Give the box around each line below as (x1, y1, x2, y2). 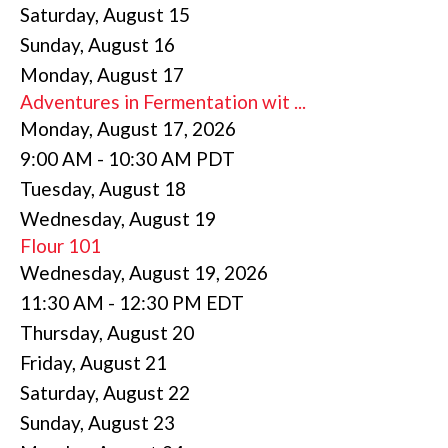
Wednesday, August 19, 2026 (20, 260, 268, 284)
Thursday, (20, 320, 107, 344)
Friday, (20, 350, 80, 374)
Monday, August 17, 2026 (20, 116, 236, 140)
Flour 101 (20, 233, 101, 257)
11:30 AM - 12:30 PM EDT (20, 290, 244, 314)
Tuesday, (20, 176, 99, 200)
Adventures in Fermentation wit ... (20, 89, 306, 113)
